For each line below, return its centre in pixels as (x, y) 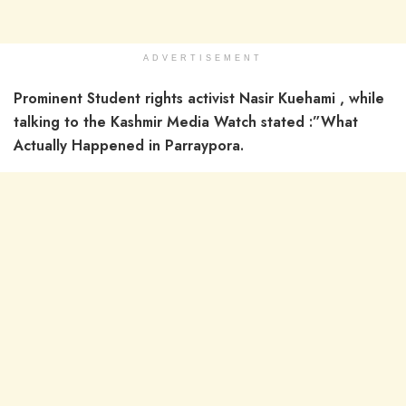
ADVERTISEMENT (203, 58)
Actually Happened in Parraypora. (129, 145)
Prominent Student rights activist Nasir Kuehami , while (199, 98)
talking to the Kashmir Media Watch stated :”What (186, 121)
